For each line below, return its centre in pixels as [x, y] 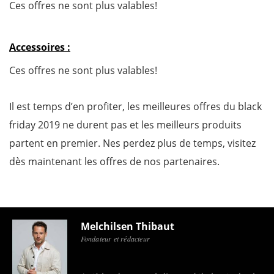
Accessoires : [40, 47]
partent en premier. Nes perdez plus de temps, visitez [132, 143]
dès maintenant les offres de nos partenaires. [114, 161]
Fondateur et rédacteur [115, 239]
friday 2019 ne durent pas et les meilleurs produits [125, 125]
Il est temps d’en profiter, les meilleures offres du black [135, 106]
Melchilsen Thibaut [127, 226]
